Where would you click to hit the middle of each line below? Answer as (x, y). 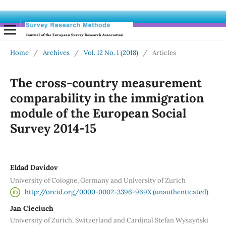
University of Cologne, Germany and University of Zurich (98, 180)
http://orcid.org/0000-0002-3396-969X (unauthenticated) (117, 192)
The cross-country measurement (106, 83)
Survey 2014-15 (53, 129)
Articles (164, 53)
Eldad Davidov (34, 168)
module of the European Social (98, 114)
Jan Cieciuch (32, 208)
